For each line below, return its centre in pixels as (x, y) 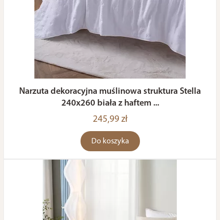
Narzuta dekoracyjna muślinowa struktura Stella (110, 92)
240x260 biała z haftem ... (110, 103)
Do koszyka (110, 141)
